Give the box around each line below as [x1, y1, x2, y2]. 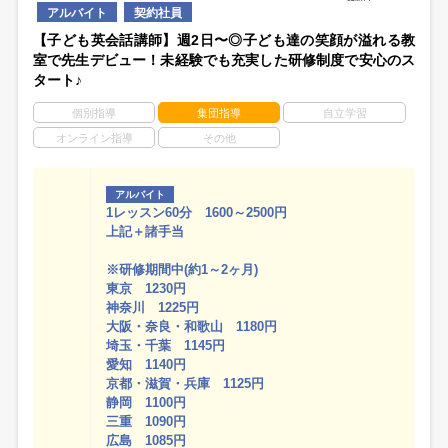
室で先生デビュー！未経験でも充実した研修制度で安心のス [33, 51, 415, 68]
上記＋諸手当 [106, 223, 185, 239]
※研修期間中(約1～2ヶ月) [106, 261, 259, 277]
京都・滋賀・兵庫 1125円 [106, 375, 265, 391]
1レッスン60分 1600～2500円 [106, 204, 288, 220]
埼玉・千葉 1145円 [106, 337, 226, 353]
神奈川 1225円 [106, 299, 200, 315]
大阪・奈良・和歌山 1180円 [106, 318, 278, 334]
